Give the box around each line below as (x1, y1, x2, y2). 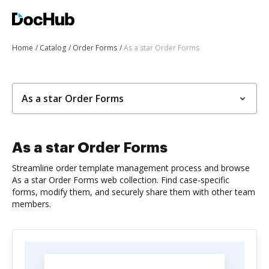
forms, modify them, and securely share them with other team (12, 186, 255, 198)
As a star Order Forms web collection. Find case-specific (12, 174, 229, 186)
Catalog (40, 43, 66, 53)
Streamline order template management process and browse (12, 162, 250, 174)
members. (12, 198, 51, 210)
